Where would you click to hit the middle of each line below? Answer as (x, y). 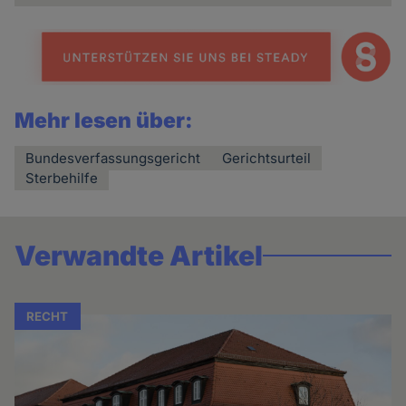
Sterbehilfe (62, 179)
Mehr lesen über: (104, 121)
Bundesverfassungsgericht (113, 159)
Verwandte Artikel (139, 256)
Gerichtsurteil (267, 159)
